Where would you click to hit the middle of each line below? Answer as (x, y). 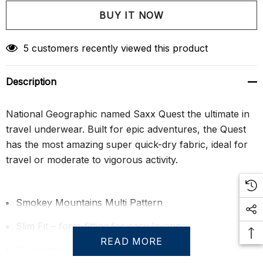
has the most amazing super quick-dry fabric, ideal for (127, 144)
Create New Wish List (125, 19)
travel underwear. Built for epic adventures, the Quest (126, 129)
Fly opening (42, 249)
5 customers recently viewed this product (116, 48)
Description (31, 82)
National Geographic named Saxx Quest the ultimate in (128, 114)
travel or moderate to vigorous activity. (92, 160)
